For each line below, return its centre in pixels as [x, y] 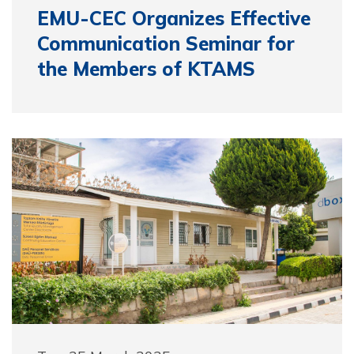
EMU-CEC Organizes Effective [174, 18]
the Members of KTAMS [146, 68]
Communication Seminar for [166, 43]
